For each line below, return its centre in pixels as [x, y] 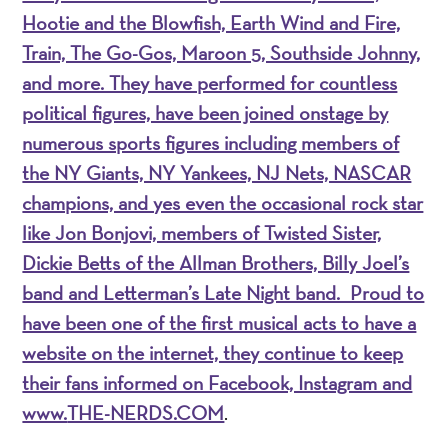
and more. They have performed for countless [210, 82]
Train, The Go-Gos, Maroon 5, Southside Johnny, [221, 52]
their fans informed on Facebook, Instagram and [217, 382]
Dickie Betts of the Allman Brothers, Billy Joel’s [216, 262]
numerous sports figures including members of [211, 142]
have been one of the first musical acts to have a [219, 322]
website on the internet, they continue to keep [213, 352]
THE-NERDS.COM [146, 412]
